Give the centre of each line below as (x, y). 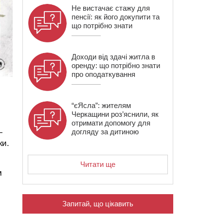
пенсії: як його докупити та (116, 17)
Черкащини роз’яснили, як (115, 114)
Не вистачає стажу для (111, 8)
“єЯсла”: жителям (101, 105)
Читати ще (98, 164)
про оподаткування (103, 74)
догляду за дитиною (105, 132)
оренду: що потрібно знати (116, 65)
